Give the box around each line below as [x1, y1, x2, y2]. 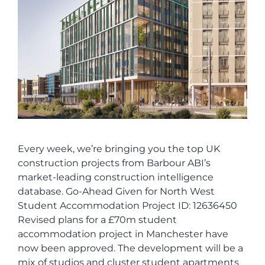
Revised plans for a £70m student [18, 214, 177, 225]
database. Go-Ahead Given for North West [18, 185, 215, 197]
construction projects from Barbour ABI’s [18, 157, 211, 169]
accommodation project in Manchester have [18, 228, 228, 240]
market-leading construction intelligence [18, 171, 214, 183]
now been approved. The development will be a [18, 242, 243, 254]
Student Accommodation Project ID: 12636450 [18, 199, 237, 211]
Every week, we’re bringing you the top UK [18, 143, 220, 154]
